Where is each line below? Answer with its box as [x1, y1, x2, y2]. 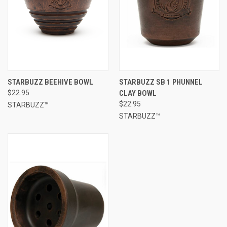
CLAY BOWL [119, 88, 157, 98]
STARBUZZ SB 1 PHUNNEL [119, 77, 203, 87]
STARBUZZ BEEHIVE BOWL [8, 77, 93, 87]
